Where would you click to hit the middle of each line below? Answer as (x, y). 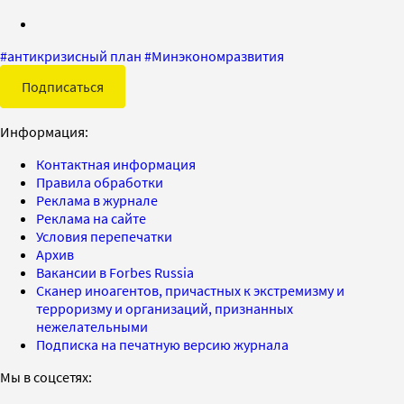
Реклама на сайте (91, 218)
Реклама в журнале (97, 200)
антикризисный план (74, 55)
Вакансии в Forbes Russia (115, 272)
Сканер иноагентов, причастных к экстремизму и (190, 290)
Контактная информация (116, 164)
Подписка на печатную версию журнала (162, 344)
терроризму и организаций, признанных (165, 308)
